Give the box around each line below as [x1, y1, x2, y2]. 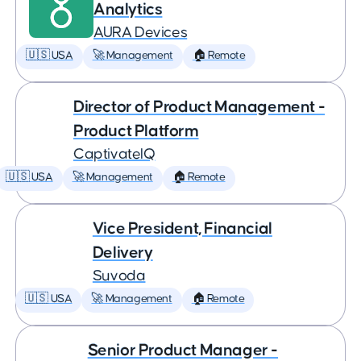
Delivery [92, 244, 153, 261]
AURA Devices [93, 25, 188, 40]
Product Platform [73, 122, 199, 139]
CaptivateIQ [73, 147, 156, 162]
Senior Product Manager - [87, 342, 279, 359]
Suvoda [92, 268, 146, 284]
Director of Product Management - [73, 98, 326, 115]
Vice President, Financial [92, 220, 272, 237]
